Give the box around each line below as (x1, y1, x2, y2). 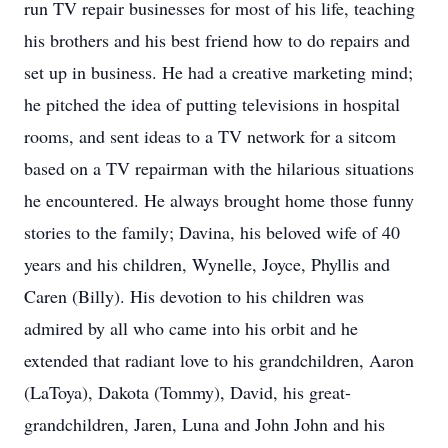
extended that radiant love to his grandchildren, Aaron (24, 348, 414, 372)
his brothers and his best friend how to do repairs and (24, 28, 410, 52)
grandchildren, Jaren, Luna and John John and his (24, 412, 385, 436)
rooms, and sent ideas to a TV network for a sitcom (24, 124, 396, 148)
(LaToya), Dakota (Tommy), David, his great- (24, 380, 351, 404)
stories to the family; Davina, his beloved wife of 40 (24, 220, 400, 244)
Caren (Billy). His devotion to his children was (24, 284, 364, 308)
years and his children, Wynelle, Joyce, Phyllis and (24, 252, 390, 276)
